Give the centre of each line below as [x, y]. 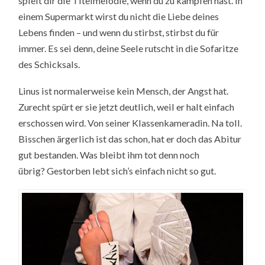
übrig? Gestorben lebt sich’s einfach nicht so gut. [117, 171]
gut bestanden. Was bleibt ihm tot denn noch [109, 155]
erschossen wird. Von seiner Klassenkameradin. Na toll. [130, 123]
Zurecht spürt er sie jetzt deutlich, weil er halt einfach [127, 107]
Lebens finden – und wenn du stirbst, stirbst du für [119, 33]
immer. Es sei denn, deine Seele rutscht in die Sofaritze [129, 49]
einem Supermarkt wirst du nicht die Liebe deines [119, 17]
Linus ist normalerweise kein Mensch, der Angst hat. [124, 91]
